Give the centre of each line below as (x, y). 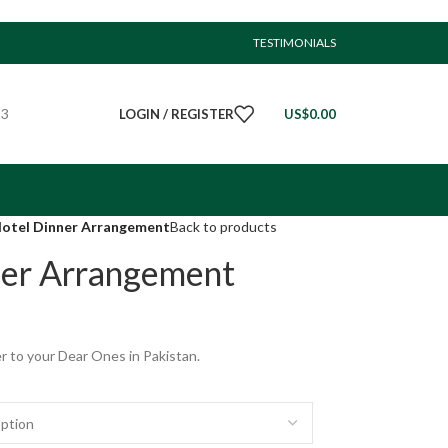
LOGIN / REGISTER (176, 113)
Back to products (223, 226)
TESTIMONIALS (294, 42)
